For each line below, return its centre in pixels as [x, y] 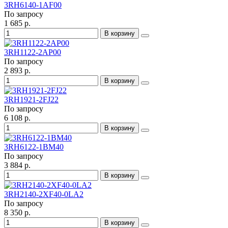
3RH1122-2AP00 [33, 52]
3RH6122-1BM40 [34, 147]
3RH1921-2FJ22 [31, 100]
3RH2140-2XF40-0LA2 [44, 194]
